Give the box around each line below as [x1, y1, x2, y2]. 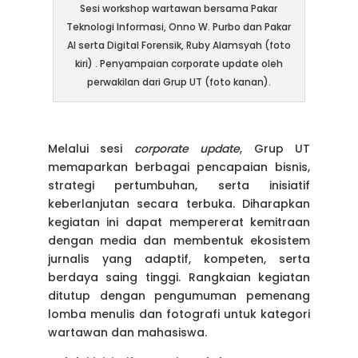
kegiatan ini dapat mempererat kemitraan [47, 213, 311, 230]
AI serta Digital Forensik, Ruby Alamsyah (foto [66, 38, 291, 52]
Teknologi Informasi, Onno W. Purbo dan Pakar [66, 19, 292, 34]
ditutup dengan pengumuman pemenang [47, 287, 311, 304]
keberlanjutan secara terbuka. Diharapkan [47, 195, 311, 212]
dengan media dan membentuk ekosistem [47, 232, 311, 249]
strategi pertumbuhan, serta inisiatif [47, 177, 311, 193]
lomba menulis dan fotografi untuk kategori [47, 305, 311, 322]
